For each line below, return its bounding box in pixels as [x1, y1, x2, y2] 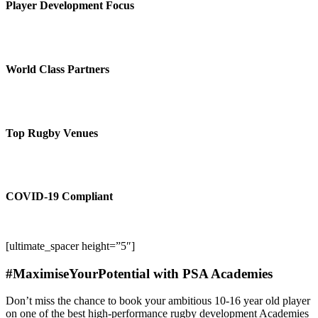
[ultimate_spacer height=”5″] [6, 239, 135, 252]
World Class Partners [6, 62, 109, 75]
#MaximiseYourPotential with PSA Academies [6, 265, 273, 281]
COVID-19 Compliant [6, 190, 113, 203]
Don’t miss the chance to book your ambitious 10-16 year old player [6, 295, 310, 307]
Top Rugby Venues [6, 126, 98, 139]
